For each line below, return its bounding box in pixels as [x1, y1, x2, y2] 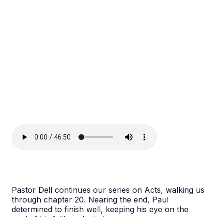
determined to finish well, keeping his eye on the [12, 204, 188, 215]
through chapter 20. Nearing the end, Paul [12, 195, 169, 205]
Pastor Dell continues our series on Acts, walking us [12, 185, 204, 195]
